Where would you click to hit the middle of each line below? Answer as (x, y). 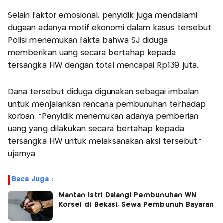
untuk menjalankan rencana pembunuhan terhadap (107, 105)
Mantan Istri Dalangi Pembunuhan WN (127, 195)
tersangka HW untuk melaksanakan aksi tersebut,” (105, 142)
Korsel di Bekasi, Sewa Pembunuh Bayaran (136, 205)
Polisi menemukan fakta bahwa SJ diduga (88, 41)
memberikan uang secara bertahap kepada (92, 53)
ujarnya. (23, 154)
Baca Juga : (33, 179)
